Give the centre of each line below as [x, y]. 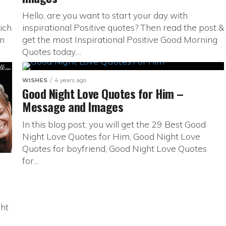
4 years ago [70, 80]
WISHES [35, 80]
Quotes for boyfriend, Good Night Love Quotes [115, 148]
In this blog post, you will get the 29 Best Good [114, 124]
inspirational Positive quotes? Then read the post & [123, 27]
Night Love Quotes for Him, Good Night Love [111, 136]
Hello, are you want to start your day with [105, 15]
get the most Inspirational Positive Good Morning [120, 39]
